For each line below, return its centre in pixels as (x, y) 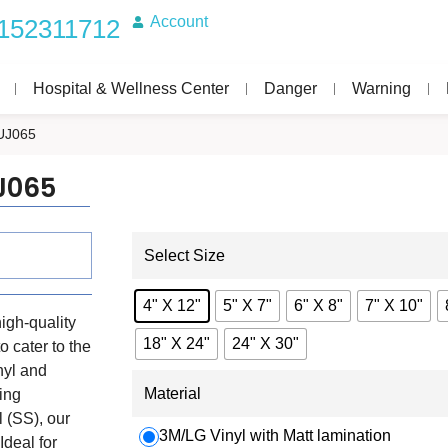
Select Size (184, 256)
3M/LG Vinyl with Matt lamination (275, 435)
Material (172, 394)
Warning (381, 88)
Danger (290, 88)
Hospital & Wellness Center (131, 88)
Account (179, 21)
